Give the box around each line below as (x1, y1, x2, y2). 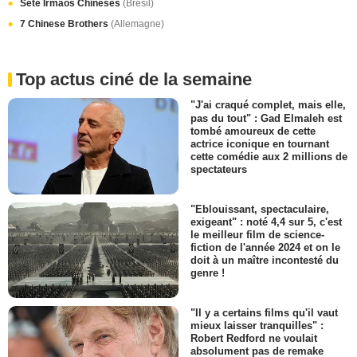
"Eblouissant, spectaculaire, (190, 202, 329, 215)
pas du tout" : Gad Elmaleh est (190, 112, 342, 124)
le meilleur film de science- (190, 229, 324, 241)
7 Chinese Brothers (20, 18, 111, 30)
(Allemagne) (111, 18, 164, 30)
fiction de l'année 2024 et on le (190, 241, 340, 254)
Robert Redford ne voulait (190, 332, 317, 345)
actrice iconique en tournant (190, 137, 329, 150)
